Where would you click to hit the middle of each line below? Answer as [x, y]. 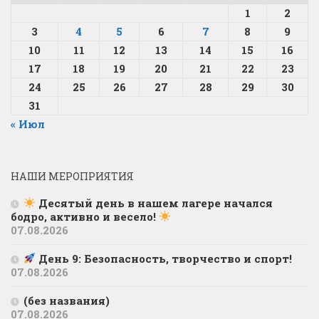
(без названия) [67, 300]
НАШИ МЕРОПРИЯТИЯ [72, 176]
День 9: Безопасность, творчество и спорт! [164, 258]
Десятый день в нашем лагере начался [155, 203]
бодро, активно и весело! [85, 216]
